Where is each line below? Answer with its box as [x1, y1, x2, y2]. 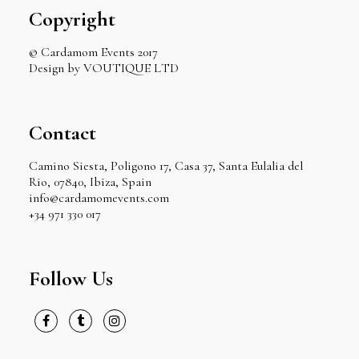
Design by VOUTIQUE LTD [29, 60, 179, 77]
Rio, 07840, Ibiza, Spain [29, 174, 151, 191]
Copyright [29, 6, 115, 32]
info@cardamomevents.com [29, 190, 169, 207]
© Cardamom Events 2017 [29, 44, 158, 61]
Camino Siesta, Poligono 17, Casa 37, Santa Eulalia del [29, 158, 303, 175]
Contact [29, 120, 96, 146]
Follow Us [29, 266, 113, 292]
